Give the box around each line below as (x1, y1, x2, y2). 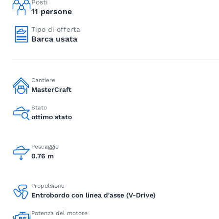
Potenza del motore (31, 210, 88, 217)
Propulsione (31, 182, 65, 189)
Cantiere (31, 77, 55, 84)
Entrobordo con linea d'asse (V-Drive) (31, 191, 155, 199)
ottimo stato (31, 113, 72, 121)
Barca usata (31, 34, 77, 44)
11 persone (31, 7, 72, 16)
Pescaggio (31, 143, 59, 150)
